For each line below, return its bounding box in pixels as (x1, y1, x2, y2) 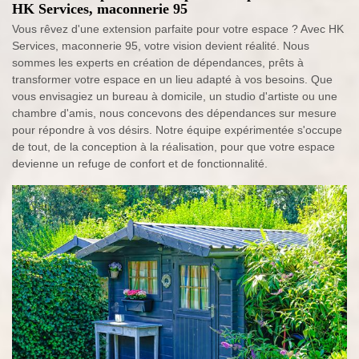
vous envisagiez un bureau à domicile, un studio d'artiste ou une (12, 90, 337, 103)
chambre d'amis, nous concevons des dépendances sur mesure (12, 107, 337, 120)
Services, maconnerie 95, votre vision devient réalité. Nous (12, 39, 309, 53)
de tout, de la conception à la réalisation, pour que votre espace (12, 140, 335, 154)
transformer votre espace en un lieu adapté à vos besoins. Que (12, 73, 333, 87)
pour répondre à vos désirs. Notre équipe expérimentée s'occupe (12, 123, 342, 137)
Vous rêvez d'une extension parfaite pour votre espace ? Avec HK (12, 22, 344, 36)
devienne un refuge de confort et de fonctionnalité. (12, 157, 268, 171)
